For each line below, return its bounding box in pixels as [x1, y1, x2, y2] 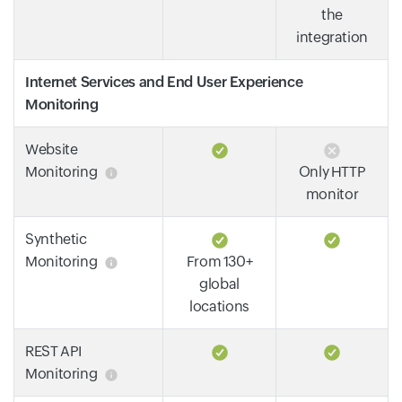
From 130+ [186, 253, 253, 270]
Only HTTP [298, 163, 366, 180]
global [199, 275, 240, 293]
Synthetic [25, 231, 87, 248]
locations [189, 298, 249, 315]
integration [295, 29, 369, 46]
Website [25, 141, 78, 158]
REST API [25, 343, 83, 360]
